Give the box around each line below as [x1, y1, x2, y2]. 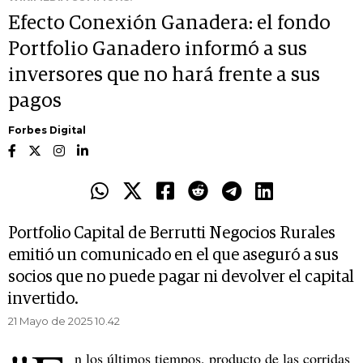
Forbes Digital [8, 124, 86, 137]
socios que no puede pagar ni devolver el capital [8, 269, 354, 286]
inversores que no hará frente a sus [8, 66, 320, 86]
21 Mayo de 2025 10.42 [8, 314, 120, 328]
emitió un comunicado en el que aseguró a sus [8, 247, 339, 264]
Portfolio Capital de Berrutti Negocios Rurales [8, 225, 335, 242]
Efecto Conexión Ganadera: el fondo [8, 14, 331, 34]
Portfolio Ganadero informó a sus [8, 40, 307, 60]
